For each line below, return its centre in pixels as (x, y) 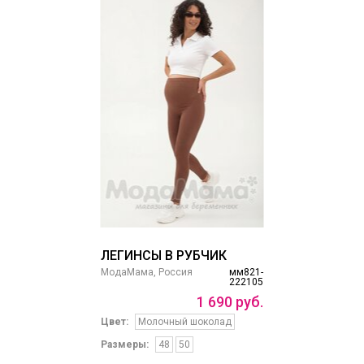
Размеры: (124, 345)
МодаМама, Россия (146, 273)
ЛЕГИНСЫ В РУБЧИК (163, 256)
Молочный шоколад (184, 322)
